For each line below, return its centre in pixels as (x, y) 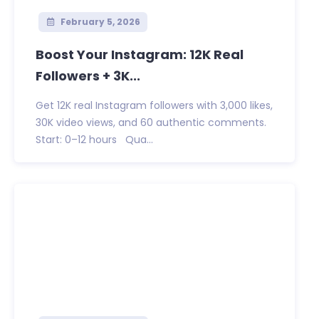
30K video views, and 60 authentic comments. (151, 123)
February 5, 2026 (99, 22)
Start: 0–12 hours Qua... (94, 140)
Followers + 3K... (88, 76)
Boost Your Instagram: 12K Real (140, 55)
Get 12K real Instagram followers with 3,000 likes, (154, 106)
